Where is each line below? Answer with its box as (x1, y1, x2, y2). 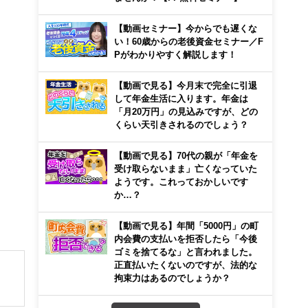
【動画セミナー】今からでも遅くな (114, 24, 257, 32)
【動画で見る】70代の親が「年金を (114, 151, 258, 159)
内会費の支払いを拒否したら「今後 (114, 234, 257, 243)
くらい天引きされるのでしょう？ (114, 120, 248, 129)
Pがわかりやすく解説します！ (114, 50, 236, 58)
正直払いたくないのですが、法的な (114, 261, 257, 269)
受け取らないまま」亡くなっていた (114, 164, 257, 173)
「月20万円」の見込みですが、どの (114, 107, 258, 115)
